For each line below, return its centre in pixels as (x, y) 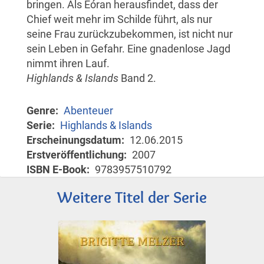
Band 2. (137, 78)
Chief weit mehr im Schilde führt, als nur (119, 19)
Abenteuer (88, 110)
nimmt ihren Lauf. (68, 63)
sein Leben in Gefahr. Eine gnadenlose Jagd (128, 48)
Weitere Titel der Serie (132, 197)
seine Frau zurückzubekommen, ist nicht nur (130, 34)
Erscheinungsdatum (74, 140)
